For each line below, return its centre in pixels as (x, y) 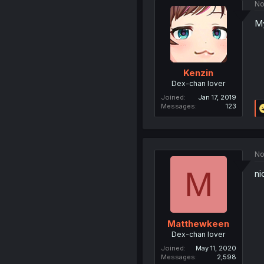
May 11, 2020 (216, 248)
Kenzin (199, 73)
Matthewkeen (199, 223)
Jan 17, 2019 (217, 98)
